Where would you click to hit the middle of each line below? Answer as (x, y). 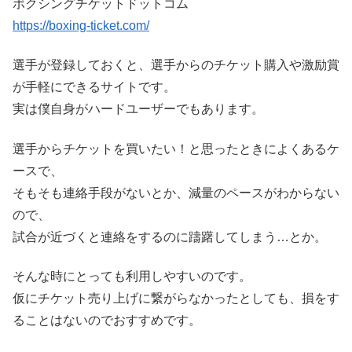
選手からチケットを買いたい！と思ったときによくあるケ (176, 148)
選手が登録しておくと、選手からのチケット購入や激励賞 (176, 65)
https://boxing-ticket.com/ (81, 26)
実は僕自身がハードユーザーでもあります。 (138, 109)
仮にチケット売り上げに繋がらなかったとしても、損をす (176, 299)
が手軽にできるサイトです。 (94, 87)
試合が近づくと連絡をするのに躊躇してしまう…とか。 (170, 236)
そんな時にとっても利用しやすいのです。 (132, 277)
